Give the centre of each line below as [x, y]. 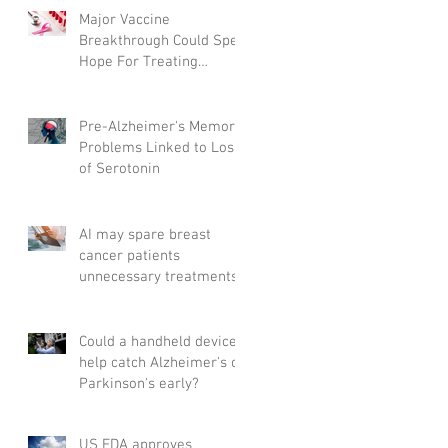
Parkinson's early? [139, 383]
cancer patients [129, 255]
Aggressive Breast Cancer [163, 82]
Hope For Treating [138, 61]
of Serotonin [119, 168]
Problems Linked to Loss [160, 147]
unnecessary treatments [158, 276]
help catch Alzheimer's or [162, 362]
